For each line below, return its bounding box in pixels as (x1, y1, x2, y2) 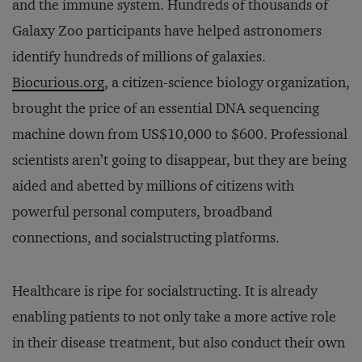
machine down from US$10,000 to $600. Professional (12, 125, 347, 143)
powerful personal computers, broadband (12, 203, 272, 221)
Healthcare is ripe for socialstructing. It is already (12, 282, 318, 300)
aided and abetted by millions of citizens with (12, 177, 294, 195)
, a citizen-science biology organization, (104, 74, 350, 91)
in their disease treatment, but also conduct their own (12, 334, 345, 351)
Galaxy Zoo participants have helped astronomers (12, 22, 322, 40)
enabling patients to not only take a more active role (12, 308, 336, 326)
